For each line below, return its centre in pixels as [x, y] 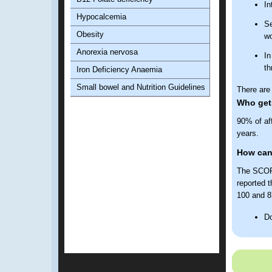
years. [247, 133]
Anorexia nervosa [107, 52]
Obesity [90, 34]
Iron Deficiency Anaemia [119, 70]
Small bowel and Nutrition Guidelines [141, 87]
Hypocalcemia [101, 17]
